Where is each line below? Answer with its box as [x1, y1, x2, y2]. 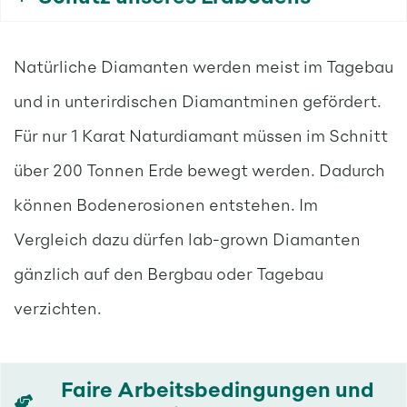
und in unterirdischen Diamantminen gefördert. [13, 89, 382, 111]
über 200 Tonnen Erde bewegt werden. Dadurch [13, 158, 385, 180]
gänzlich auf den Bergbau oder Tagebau [13, 262, 323, 283]
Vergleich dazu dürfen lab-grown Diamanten [13, 227, 361, 249]
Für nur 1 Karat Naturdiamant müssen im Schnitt [13, 124, 388, 145]
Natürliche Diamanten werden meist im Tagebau [13, 55, 393, 76]
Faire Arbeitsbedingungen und [60, 375, 374, 402]
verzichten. [13, 296, 102, 318]
